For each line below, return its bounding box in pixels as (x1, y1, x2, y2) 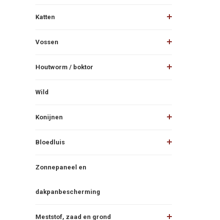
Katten (35, 13, 55, 21)
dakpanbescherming (35, 188, 100, 195)
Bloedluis (35, 138, 65, 146)
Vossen (35, 38, 58, 46)
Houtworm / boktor (35, 63, 93, 71)
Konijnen (35, 113, 63, 121)
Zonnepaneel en (35, 163, 86, 171)
